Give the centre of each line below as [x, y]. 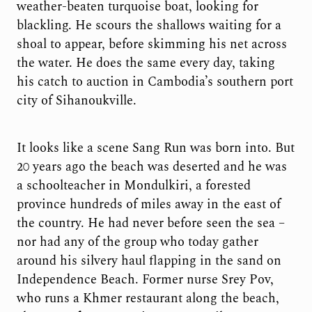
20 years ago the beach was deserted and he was [151, 167]
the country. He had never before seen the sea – [150, 224]
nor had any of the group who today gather [137, 242]
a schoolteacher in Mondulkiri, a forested [133, 186]
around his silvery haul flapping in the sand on [149, 261]
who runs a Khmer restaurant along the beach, [148, 299]
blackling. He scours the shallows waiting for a [149, 25]
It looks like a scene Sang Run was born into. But [155, 148]
